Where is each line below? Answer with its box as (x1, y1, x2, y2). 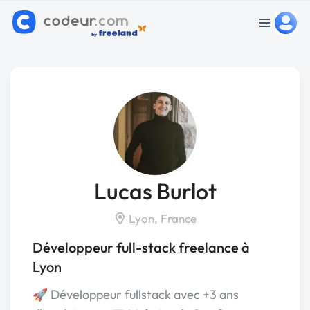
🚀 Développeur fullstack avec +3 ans (33, 286, 239, 302)
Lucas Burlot (93, 177, 217, 205)
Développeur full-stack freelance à (33, 239, 250, 256)
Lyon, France (125, 211, 197, 226)
